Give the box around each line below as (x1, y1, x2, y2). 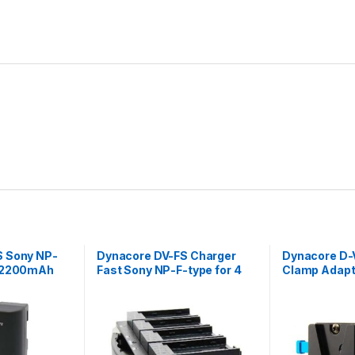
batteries (96, 277, 149, 291)
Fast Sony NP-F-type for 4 (96, 262, 242, 277)
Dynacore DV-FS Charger (96, 248, 236, 262)
